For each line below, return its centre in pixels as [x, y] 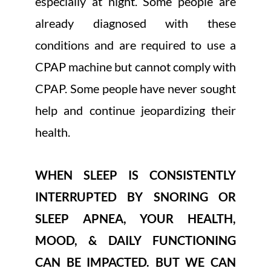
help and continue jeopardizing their [135, 110]
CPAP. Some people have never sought [135, 88]
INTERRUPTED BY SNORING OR [135, 196]
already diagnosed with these [135, 23]
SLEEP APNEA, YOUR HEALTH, [135, 218]
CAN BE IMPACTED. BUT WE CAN [135, 262]
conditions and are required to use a [135, 44]
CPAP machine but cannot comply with [135, 66]
